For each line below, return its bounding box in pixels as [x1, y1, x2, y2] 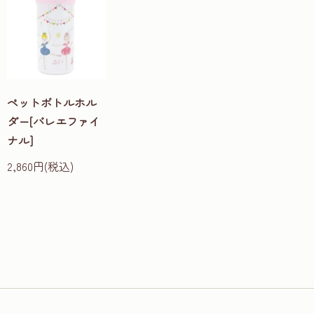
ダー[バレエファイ [7, 113, 100, 130]
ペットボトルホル [7, 94, 97, 111]
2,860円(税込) [7, 158, 74, 175]
